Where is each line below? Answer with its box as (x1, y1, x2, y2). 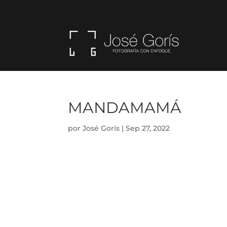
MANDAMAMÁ (68, 98, 182, 117)
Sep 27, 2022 (126, 123, 170, 133)
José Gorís (83, 123, 120, 133)
